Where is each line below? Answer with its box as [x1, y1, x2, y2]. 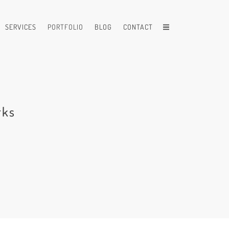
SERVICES [5, 22, 36, 31]
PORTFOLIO [47, 22, 83, 31]
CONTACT [123, 22, 153, 31]
